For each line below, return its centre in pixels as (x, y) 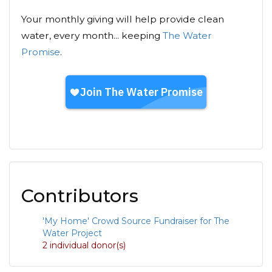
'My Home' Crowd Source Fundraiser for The (136, 221)
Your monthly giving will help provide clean (123, 19)
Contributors (80, 196)
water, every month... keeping (92, 36)
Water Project (72, 233)
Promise (41, 52)
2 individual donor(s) (84, 246)
